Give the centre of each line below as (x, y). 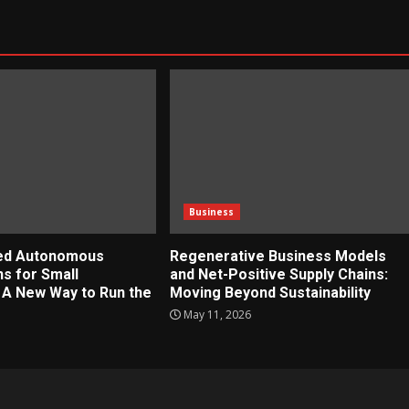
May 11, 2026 (215, 314)
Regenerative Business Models (278, 256)
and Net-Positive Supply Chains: (278, 274)
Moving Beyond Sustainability (270, 292)
